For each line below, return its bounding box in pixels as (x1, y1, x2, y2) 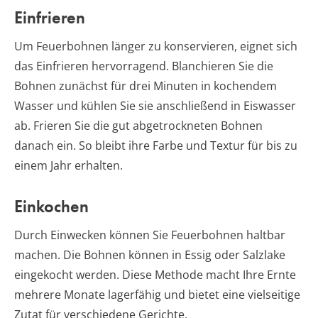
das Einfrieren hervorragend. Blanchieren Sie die (14, 58, 273, 75)
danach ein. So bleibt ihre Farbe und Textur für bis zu (14, 138, 297, 154)
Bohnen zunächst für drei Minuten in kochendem (14, 78, 277, 94)
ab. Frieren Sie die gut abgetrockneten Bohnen (14, 118, 263, 134)
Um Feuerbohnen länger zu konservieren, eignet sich (14, 38, 297, 55)
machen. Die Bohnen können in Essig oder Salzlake (14, 247, 285, 263)
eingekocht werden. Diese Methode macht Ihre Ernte (14, 267, 296, 283)
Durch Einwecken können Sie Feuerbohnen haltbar (14, 227, 285, 243)
